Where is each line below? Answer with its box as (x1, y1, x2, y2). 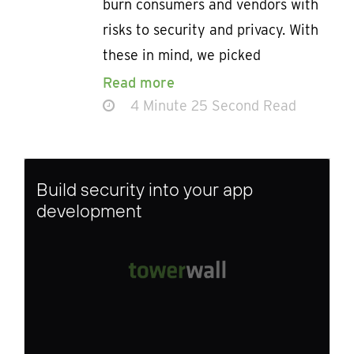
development (36, 199, 142, 223)
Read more (103, 74, 175, 92)
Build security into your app (36, 178, 253, 201)
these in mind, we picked (103, 47, 261, 64)
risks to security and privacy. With (103, 21, 318, 39)
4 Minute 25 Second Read (126, 97, 296, 115)
